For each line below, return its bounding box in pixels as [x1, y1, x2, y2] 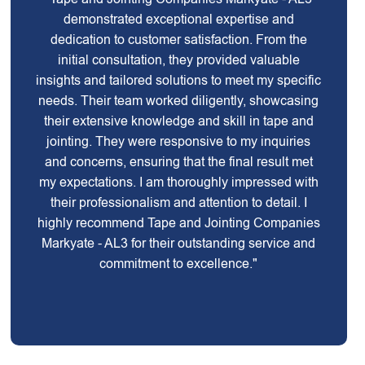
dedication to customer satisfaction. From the [50, 33, 307, 46]
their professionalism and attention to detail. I [50, 196, 307, 209]
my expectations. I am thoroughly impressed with [38, 175, 319, 189]
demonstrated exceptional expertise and [63, 12, 294, 26]
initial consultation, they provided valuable [57, 53, 300, 67]
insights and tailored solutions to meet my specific [36, 73, 322, 87]
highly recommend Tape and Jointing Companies [37, 216, 320, 230]
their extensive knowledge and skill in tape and [43, 114, 314, 128]
